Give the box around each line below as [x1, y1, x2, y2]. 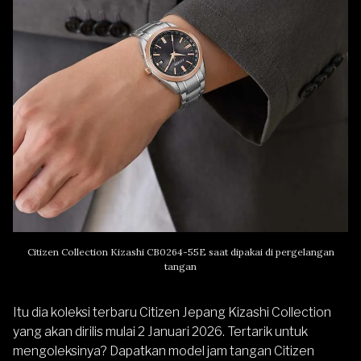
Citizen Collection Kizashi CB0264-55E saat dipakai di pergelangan [27, 245, 334, 258]
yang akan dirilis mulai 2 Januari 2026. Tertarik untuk [13, 323, 308, 339]
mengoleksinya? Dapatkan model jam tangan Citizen [13, 342, 314, 359]
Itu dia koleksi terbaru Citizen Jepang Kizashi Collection [13, 304, 331, 320]
